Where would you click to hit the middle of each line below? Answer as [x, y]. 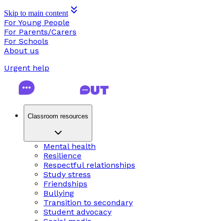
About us [21, 51]
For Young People [37, 22]
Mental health [70, 146]
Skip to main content [36, 13]
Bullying [59, 193]
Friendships [65, 184]
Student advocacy [77, 212]
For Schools [26, 41]
